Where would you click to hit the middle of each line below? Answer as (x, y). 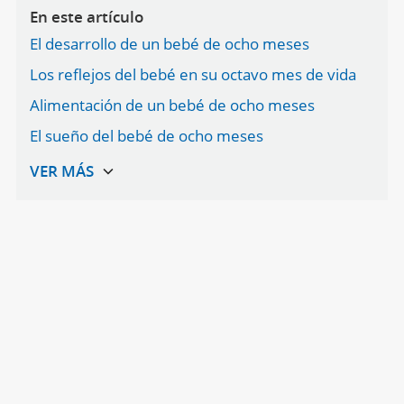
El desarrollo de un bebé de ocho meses (169, 44)
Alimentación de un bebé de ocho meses (172, 105)
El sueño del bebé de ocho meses (146, 136)
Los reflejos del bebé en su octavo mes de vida (193, 74)
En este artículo (86, 17)
